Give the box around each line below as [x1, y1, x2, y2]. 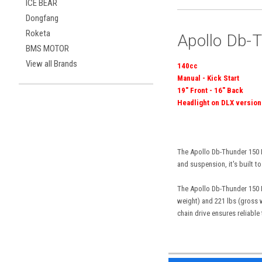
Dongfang [26, 13, 58, 23]
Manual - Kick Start [177, 73, 239, 82]
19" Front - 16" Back [177, 85, 243, 95]
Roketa [26, 28, 50, 39]
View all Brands [26, 58, 77, 69]
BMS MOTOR [26, 43, 69, 54]
